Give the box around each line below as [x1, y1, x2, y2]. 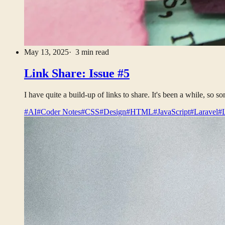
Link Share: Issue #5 [24, 66, 130, 80]
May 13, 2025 [24, 47, 69, 56]
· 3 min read [69, 47, 109, 56]
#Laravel [190, 107, 218, 116]
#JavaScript [153, 107, 190, 116]
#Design [99, 107, 126, 116]
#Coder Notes [37, 107, 81, 116]
